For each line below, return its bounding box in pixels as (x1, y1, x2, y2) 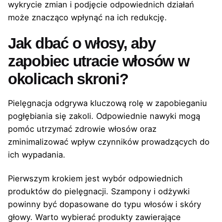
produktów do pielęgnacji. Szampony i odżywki (8, 186, 190, 196)
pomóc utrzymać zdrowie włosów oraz (8, 123, 157, 134)
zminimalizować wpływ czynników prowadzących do (8, 136, 210, 147)
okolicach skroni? (8, 70, 128, 88)
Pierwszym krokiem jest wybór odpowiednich (8, 173, 183, 183)
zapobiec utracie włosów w (8, 53, 189, 70)
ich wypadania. (8, 149, 65, 160)
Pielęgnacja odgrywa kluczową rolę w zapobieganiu (8, 98, 207, 108)
